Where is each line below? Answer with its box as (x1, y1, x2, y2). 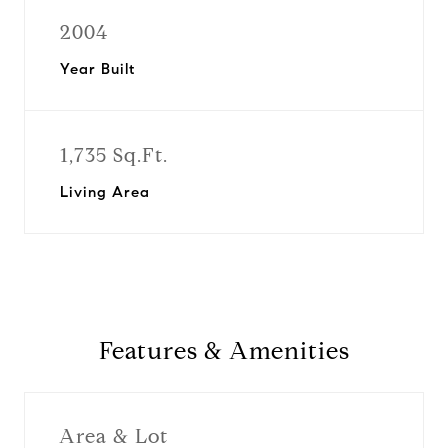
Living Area (60, 183, 150, 201)
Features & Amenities (98, 336, 350, 366)
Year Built (60, 60, 135, 78)
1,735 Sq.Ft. (60, 143, 168, 168)
